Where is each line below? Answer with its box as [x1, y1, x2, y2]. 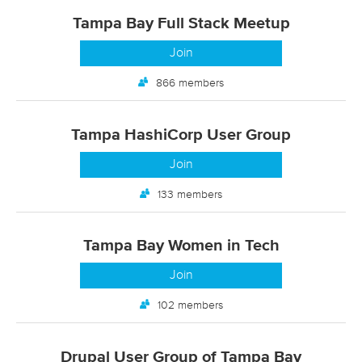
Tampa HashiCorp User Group [71, 126, 291, 143]
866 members [156, 78, 224, 90]
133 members [158, 188, 222, 200]
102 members [157, 300, 223, 312]
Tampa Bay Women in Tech [82, 238, 280, 255]
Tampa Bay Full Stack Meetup [72, 15, 290, 32]
